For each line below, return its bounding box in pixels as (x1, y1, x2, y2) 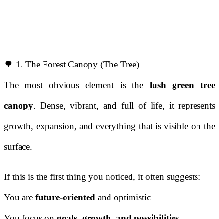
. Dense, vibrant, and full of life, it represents (33, 100, 215, 111)
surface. (4, 141, 32, 152)
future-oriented (35, 192, 95, 203)
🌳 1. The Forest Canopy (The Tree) (4, 59, 139, 70)
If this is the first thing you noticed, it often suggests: (4, 172, 200, 182)
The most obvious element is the (4, 80, 150, 90)
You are (4, 192, 35, 203)
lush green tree (149, 80, 215, 90)
